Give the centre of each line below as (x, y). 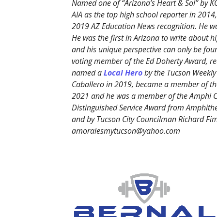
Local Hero (123, 73)
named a (87, 73)
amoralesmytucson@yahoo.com (126, 131)
